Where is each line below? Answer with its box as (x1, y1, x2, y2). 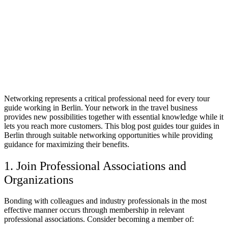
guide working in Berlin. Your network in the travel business (4, 103, 197, 112)
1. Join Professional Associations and (4, 159, 186, 173)
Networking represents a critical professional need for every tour (4, 94, 210, 103)
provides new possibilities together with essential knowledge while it (4, 112, 223, 121)
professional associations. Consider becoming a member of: (4, 215, 194, 224)
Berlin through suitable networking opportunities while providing (4, 130, 213, 139)
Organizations (4, 173, 73, 186)
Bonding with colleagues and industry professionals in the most (4, 196, 207, 206)
